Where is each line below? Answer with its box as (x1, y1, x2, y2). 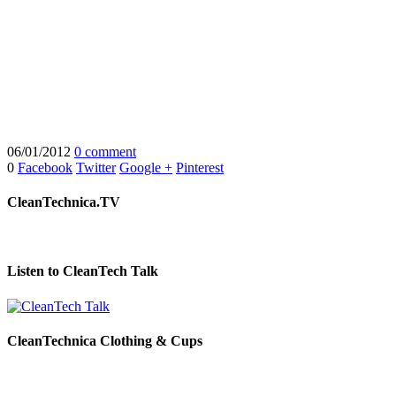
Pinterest (176, 159, 224, 175)
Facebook (18, 159, 72, 175)
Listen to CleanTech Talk (7, 263, 158, 279)
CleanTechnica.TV (7, 194, 120, 209)
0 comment (74, 143, 136, 159)
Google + (119, 159, 172, 175)
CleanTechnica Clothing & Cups (7, 332, 202, 348)
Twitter (76, 159, 116, 175)
